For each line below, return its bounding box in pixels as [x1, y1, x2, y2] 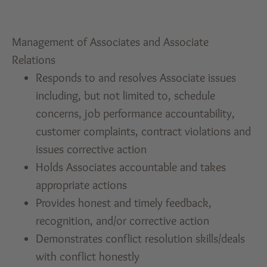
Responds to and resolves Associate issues [36, 70, 237, 85]
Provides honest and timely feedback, [36, 195, 212, 210]
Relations [12, 52, 56, 67]
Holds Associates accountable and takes [36, 159, 226, 174]
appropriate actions [36, 177, 128, 192]
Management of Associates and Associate [12, 34, 209, 49]
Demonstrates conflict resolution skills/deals [36, 231, 246, 246]
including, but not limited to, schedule [36, 88, 216, 103]
